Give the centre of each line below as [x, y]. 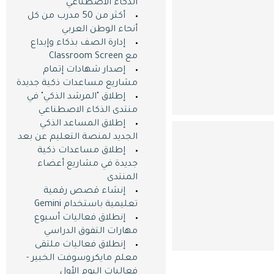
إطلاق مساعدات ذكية [81, 151]
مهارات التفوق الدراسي [91, 232]
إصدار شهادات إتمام [84, 70]
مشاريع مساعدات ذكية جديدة [77, 84]
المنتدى [122, 178]
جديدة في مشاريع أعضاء [87, 165]
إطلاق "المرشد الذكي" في [76, 97]
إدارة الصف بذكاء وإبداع [78, 43]
